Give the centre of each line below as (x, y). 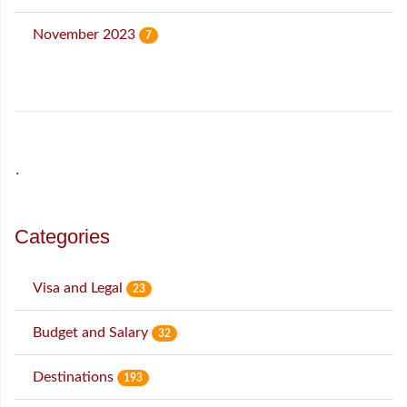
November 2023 (86, 35)
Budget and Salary (92, 333)
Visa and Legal (79, 288)
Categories (62, 237)
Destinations (75, 377)
